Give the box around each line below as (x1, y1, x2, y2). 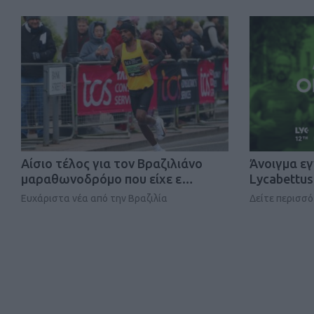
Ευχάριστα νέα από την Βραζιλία (21, 193, 168, 205)
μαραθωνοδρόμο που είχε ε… (21, 172, 193, 186)
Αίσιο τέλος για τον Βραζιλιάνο (21, 156, 203, 171)
